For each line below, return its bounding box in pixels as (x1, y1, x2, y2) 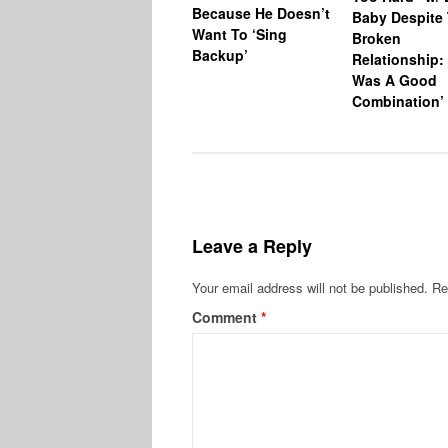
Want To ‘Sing (192, 23, 287, 44)
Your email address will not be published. (192, 278, 428, 298)
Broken (352, 28, 401, 49)
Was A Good (352, 70, 437, 91)
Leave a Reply (192, 233, 312, 260)
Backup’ (192, 44, 248, 65)
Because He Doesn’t (192, 2, 330, 23)
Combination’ (352, 91, 444, 112)
